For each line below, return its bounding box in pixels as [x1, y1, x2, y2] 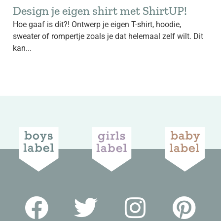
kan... [13, 43, 32, 53]
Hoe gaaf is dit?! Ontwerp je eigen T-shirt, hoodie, [13, 20, 181, 29]
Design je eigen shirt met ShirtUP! [13, 3, 187, 18]
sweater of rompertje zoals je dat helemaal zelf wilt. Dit [13, 32, 203, 41]
